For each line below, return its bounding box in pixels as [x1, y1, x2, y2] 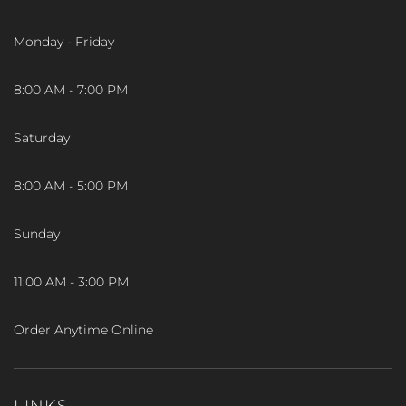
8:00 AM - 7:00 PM [14, 82, 128, 98]
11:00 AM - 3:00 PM [14, 274, 129, 290]
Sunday [14, 226, 60, 242]
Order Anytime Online [14, 322, 153, 338]
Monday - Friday [14, 34, 114, 50]
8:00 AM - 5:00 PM [14, 178, 128, 194]
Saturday [14, 130, 70, 146]
